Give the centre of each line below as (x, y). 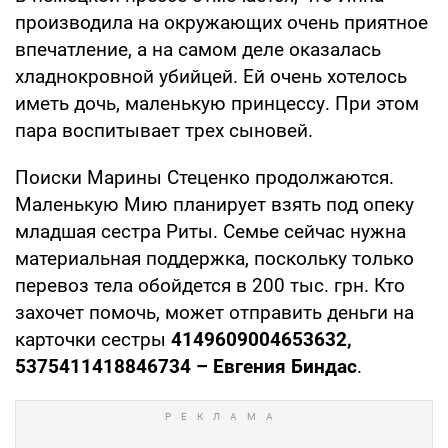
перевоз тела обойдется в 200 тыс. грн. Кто (210, 286)
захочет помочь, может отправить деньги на (214, 313)
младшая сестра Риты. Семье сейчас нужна (210, 232)
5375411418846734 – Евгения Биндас (186, 367)
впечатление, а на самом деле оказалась (198, 50)
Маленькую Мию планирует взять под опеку (214, 205)
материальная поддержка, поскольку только (214, 259)
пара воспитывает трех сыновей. (164, 131)
